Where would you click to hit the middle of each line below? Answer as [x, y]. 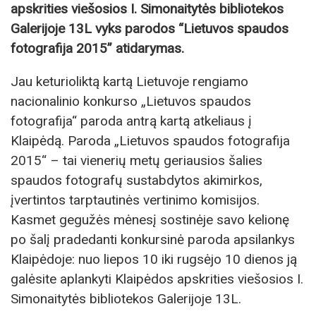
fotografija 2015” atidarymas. [97, 49]
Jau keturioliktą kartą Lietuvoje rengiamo [129, 82]
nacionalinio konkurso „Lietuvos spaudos [131, 102]
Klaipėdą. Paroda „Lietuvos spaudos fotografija [150, 141]
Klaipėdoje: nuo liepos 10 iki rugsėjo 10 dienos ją [154, 260]
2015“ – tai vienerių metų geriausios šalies [136, 161]
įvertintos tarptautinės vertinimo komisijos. [135, 200]
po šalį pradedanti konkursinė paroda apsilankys [153, 240]
